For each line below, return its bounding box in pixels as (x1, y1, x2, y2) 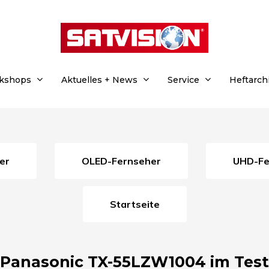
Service (168, 74, 199, 85)
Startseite (116, 198, 160, 210)
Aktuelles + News (61, 74, 138, 85)
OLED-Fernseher (89, 154, 161, 167)
